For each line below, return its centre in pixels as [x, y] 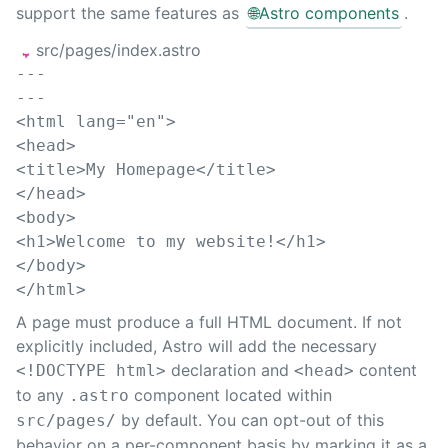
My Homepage [141, 170]
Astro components [328, 13]
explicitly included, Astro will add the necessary [196, 346]
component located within [230, 395]
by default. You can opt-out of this [250, 420]
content [385, 370]
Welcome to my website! [166, 242]
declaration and [230, 370]
